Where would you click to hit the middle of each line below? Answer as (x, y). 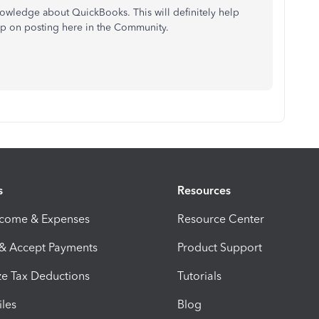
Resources (204, 191)
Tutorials (199, 276)
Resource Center (221, 219)
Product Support (220, 248)
